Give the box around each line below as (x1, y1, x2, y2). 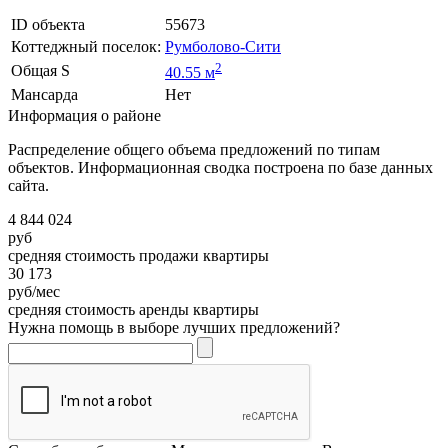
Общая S (11, 61, 70, 79)
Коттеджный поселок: (11, 37, 161, 55)
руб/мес (8, 282, 60, 300)
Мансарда (11, 85, 78, 103)
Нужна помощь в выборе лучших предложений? (8, 318, 340, 336)
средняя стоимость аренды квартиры (8, 300, 259, 318)
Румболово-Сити (165, 37, 281, 55)
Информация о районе (8, 106, 161, 124)
